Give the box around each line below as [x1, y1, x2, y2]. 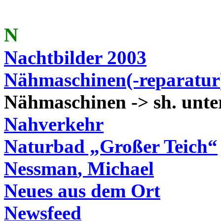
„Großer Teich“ [85, 136, 218, 157]
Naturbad [4, 136, 85, 157]
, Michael [77, 158, 154, 179]
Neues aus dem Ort [4, 180, 160, 201]
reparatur [139, 69, 220, 90]
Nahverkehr [4, 113, 104, 135]
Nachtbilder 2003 [4, 47, 147, 68]
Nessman [4, 158, 77, 179]
